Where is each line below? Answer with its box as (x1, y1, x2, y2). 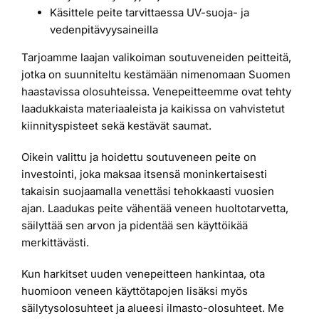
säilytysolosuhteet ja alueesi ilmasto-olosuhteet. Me (21, 301, 284, 315)
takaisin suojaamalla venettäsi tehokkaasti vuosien (21, 184, 274, 199)
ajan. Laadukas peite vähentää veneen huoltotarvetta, (21, 202, 288, 216)
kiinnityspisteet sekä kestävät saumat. (21, 119, 211, 133)
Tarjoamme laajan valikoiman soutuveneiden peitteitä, (21, 51, 291, 65)
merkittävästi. (21, 236, 89, 250)
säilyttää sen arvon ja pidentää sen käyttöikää (21, 219, 248, 233)
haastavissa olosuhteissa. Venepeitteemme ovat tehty (21, 85, 291, 99)
